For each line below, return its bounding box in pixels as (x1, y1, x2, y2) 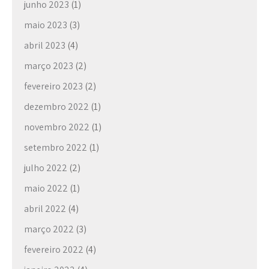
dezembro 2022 (24, 100, 89, 113)
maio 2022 (24, 181, 68, 195)
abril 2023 (24, 38, 65, 52)
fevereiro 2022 (24, 243, 83, 256)
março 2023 (24, 59, 73, 72)
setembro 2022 (24, 141, 87, 154)
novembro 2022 (24, 120, 89, 133)
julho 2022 (24, 161, 67, 174)
